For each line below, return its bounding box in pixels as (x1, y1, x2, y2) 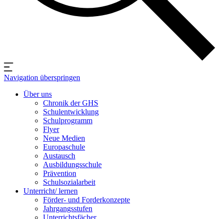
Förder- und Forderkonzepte (43, 196, 130, 204)
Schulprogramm (43, 116, 92, 125)
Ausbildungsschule (43, 160, 102, 169)
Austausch (43, 152, 75, 160)
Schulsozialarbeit (43, 178, 95, 187)
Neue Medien (43, 134, 85, 143)
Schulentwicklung (43, 108, 99, 116)
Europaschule (43, 143, 85, 152)
